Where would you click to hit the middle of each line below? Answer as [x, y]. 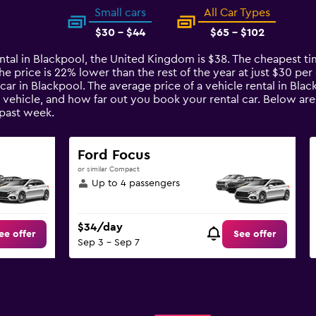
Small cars [120, 13]
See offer [255, 235]
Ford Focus [114, 155]
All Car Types [237, 13]
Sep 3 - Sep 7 [108, 243]
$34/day [100, 227]
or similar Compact [108, 169]
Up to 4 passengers [135, 183]
